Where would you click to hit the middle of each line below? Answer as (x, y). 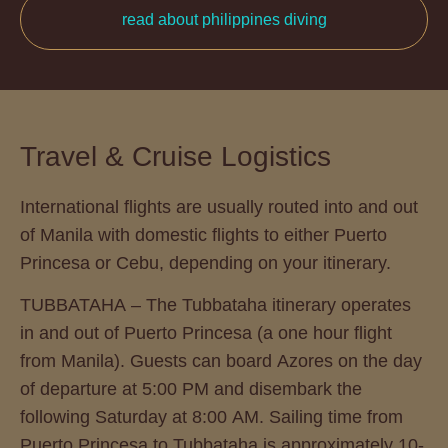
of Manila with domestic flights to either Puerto (203, 234)
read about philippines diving (224, 19)
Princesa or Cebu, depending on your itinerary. (205, 262)
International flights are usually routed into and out (219, 206)
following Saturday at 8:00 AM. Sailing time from (211, 417)
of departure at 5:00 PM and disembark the (191, 389)
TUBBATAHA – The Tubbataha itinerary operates (215, 305)
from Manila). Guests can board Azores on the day (221, 361)
